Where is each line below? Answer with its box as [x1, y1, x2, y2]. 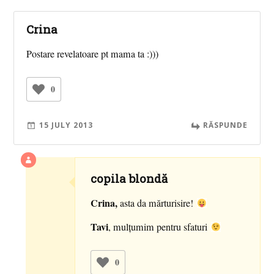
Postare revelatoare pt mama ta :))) [26, 46, 159, 61]
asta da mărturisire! [117, 196, 196, 210]
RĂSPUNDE [202, 120, 248, 130]
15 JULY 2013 [39, 120, 94, 130]
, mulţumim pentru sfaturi [108, 220, 210, 234]
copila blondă [91, 171, 168, 187]
